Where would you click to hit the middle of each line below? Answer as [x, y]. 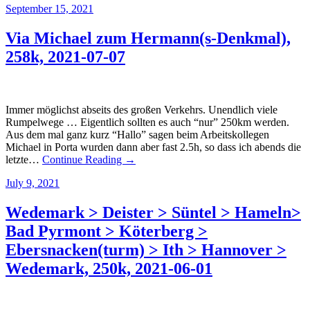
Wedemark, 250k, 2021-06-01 [109, 268]
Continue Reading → [89, 159]
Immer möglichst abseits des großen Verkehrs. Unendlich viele [142, 109]
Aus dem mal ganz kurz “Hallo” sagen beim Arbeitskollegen [137, 134]
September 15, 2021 [49, 9]
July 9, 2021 [33, 183]
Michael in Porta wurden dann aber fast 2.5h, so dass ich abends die [153, 147]
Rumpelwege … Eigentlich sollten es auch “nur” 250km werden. [147, 122]
